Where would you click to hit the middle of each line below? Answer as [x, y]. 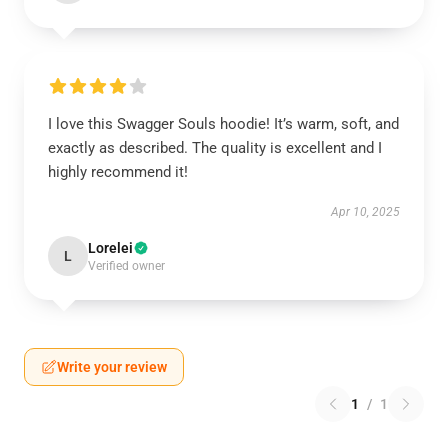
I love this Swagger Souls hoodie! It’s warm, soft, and [223, 124]
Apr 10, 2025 [365, 212]
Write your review [112, 367]
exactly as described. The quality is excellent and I [215, 148]
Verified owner [126, 266]
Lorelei [110, 248]
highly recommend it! [118, 172]
